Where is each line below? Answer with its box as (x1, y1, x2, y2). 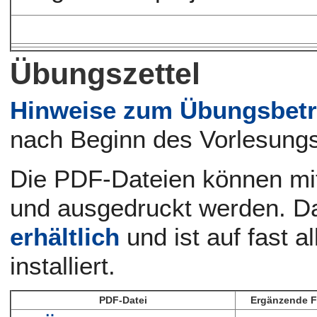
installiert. (10, 251, 116, 279)
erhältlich (10, 222, 120, 250)
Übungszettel (10, 57, 201, 91)
